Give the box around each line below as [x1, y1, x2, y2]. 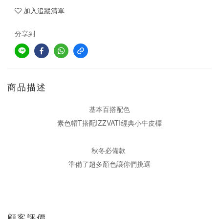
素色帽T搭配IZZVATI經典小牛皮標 [57, 118, 162, 128]
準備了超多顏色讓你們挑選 [68, 159, 151, 169]
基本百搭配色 [89, 104, 130, 114]
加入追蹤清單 [23, 5, 65, 15]
